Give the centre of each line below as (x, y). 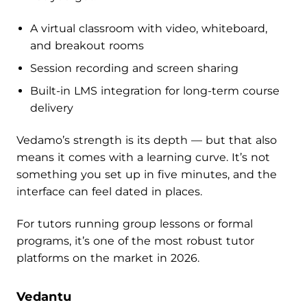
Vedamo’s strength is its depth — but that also (147, 140)
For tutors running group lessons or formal (135, 223)
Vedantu (44, 296)
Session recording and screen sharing (134, 68)
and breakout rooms (87, 45)
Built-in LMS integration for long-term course (155, 90)
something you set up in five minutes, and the (147, 174)
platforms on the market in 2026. (108, 258)
